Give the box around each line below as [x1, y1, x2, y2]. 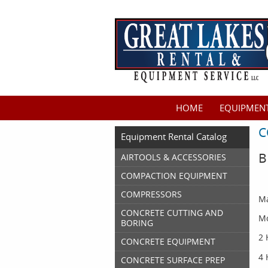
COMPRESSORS [121, 188, 182, 200]
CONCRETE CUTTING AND [121, 207, 223, 218]
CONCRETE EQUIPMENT [121, 236, 215, 247]
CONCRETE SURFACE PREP [121, 254, 225, 266]
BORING [121, 217, 153, 229]
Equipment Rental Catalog [121, 130, 227, 142]
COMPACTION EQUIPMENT [121, 170, 227, 181]
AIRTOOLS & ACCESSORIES [121, 151, 226, 163]
